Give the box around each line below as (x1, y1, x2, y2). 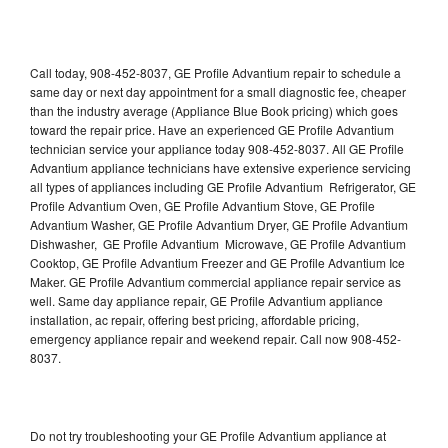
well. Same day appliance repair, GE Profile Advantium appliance (30, 291, 383, 309)
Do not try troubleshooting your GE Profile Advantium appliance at (30, 426, 386, 444)
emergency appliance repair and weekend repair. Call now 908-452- (30, 329, 401, 347)
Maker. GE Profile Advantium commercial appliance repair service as (30, 272, 401, 290)
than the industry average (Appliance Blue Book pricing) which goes (30, 101, 398, 119)
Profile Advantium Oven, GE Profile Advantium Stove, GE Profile (30, 196, 375, 214)
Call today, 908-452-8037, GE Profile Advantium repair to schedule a (30, 63, 401, 81)
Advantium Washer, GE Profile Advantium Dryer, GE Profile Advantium (30, 215, 408, 233)
